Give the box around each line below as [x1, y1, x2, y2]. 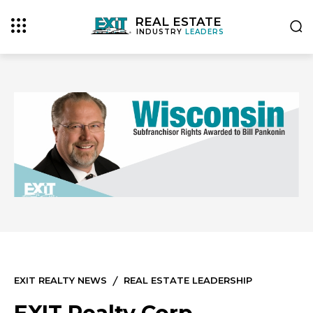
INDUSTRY [136, 27, 186, 36]
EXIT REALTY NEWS [14, 275, 107, 286]
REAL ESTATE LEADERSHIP [124, 275, 252, 286]
